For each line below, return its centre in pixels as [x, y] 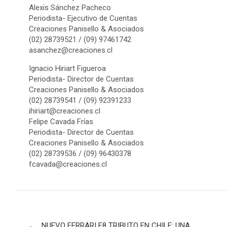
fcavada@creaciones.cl [68, 164]
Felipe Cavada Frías [61, 122]
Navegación [58, 215]
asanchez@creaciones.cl [71, 50]
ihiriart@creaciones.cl [65, 111]
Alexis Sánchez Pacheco [70, 8]
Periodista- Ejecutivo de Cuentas [83, 18]
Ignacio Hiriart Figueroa [67, 68]
